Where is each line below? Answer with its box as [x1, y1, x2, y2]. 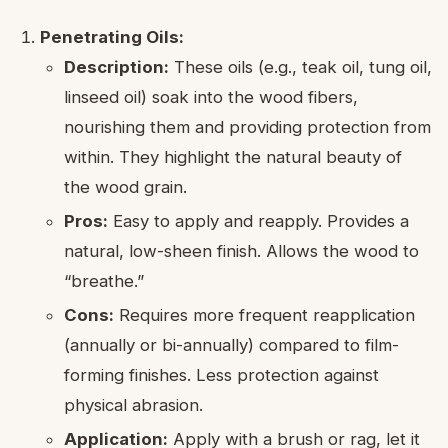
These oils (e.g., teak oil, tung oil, [169, 56, 432, 77]
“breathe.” [64, 270, 144, 291]
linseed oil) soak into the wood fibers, [64, 86, 358, 107]
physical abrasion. [64, 394, 203, 415]
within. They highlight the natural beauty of [64, 146, 402, 167]
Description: [64, 56, 169, 77]
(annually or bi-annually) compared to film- [64, 334, 399, 355]
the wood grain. [64, 176, 187, 197]
